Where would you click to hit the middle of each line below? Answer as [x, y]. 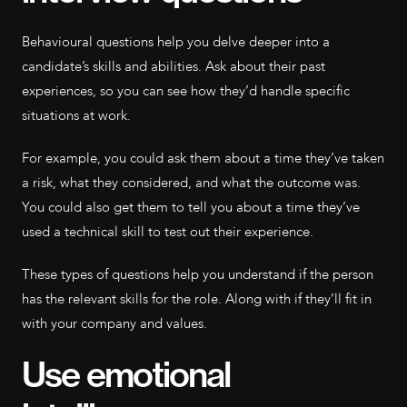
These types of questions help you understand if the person [198, 274]
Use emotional [126, 375]
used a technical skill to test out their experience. [168, 232]
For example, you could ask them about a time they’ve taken [203, 158]
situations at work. [76, 115]
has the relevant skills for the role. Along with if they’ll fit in [197, 299]
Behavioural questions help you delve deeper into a [176, 42]
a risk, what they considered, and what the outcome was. [191, 183]
